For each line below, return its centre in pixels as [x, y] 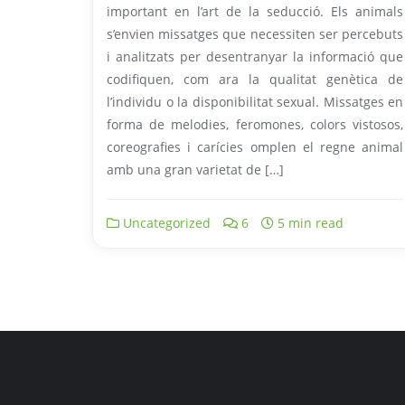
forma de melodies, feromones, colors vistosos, [255, 124]
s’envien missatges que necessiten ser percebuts [255, 34]
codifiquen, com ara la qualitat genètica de [255, 79]
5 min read [309, 223]
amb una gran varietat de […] [195, 170]
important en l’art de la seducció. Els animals [255, 11]
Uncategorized [165, 223]
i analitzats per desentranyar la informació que [255, 57]
